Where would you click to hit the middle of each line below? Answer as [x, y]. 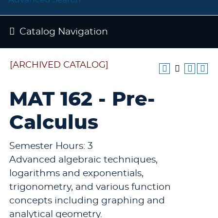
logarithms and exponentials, [76, 173]
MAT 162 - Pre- [82, 100]
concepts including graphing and [87, 201]
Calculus [54, 123]
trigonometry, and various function [90, 187]
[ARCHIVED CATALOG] [59, 65]
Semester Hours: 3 [51, 146]
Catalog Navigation [64, 32]
